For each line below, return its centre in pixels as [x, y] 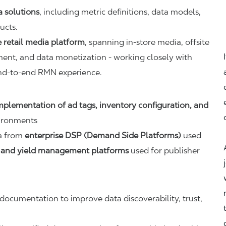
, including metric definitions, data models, [120, 12]
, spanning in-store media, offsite [147, 42]
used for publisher [164, 151]
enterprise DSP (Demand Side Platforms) [103, 135]
